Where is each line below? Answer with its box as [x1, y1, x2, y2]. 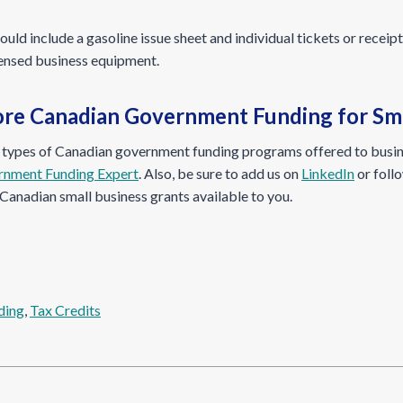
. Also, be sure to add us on [139, 165, 301, 182]
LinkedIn [301, 165, 354, 182]
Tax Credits [30, 301, 101, 318]
